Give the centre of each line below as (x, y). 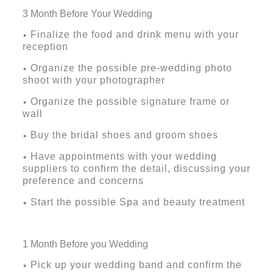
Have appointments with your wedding (123, 157)
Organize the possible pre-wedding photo (131, 68)
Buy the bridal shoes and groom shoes (124, 135)
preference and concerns (83, 181)
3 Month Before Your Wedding (87, 14)
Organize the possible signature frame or (130, 102)
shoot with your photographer (94, 80)
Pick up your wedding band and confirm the (136, 265)
